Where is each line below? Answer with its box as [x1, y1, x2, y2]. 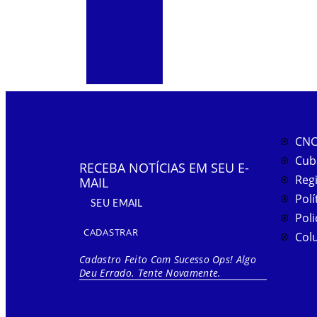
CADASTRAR [83, 226, 139, 239]
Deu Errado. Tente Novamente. [79, 266, 221, 280]
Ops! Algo [212, 253, 256, 267]
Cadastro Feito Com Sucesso [79, 253, 209, 267]
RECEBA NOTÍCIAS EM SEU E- [79, 159, 249, 177]
